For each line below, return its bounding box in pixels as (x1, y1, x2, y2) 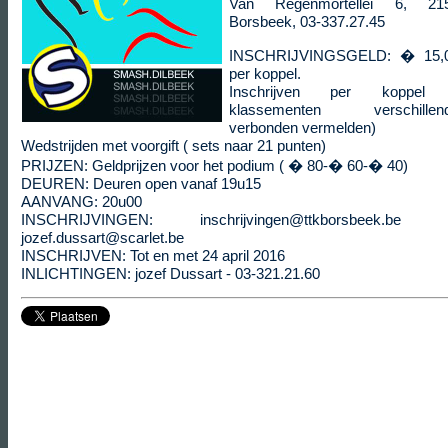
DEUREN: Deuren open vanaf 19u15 (21, 175, 261, 192)
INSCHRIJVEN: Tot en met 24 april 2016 (21, 247, 285, 264)
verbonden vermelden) (229, 119, 376, 136)
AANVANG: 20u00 (21, 193, 142, 210)
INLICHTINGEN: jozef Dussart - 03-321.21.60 (21, 265, 320, 282)
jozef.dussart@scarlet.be (21, 229, 184, 246)
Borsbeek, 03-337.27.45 (229, 13, 385, 30)
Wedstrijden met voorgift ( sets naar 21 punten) (21, 137, 326, 154)
